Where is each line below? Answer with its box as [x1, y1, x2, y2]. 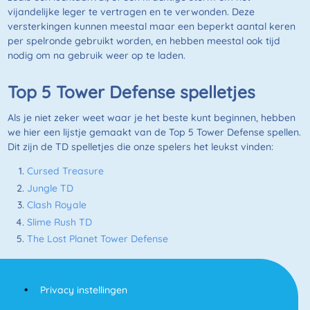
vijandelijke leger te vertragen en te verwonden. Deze [7, 6, 255, 19]
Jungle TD [26, 181, 73, 194]
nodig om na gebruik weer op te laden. [7, 49, 185, 62]
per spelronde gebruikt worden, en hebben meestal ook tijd [7, 35, 280, 48]
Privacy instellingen [39, 283, 127, 296]
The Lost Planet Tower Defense [26, 232, 168, 246]
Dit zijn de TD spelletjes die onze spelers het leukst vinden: [7, 140, 273, 154]
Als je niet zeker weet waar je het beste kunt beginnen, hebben [7, 111, 295, 125]
